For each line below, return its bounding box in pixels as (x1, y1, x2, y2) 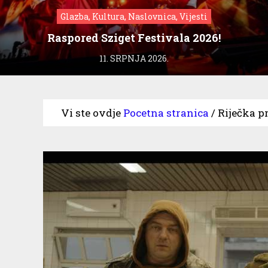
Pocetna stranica (123, 105, 209, 120)
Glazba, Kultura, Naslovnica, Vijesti (60, 10, 208, 22)
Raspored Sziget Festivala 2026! (47, 30, 221, 45)
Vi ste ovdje (61, 105, 121, 120)
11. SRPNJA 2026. (99, 52, 169, 64)
